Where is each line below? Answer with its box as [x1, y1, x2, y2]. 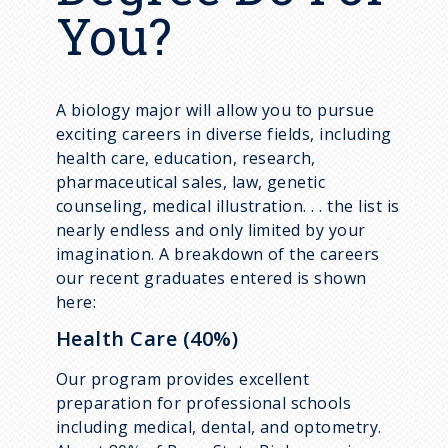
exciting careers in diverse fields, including [56, 123, 392, 146]
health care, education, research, [56, 147, 316, 170]
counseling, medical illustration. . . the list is [56, 195, 400, 218]
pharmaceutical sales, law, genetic [56, 171, 326, 194]
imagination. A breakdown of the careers [56, 243, 380, 266]
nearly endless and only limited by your [56, 219, 366, 242]
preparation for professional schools [56, 392, 352, 415]
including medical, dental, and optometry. [56, 416, 382, 439]
